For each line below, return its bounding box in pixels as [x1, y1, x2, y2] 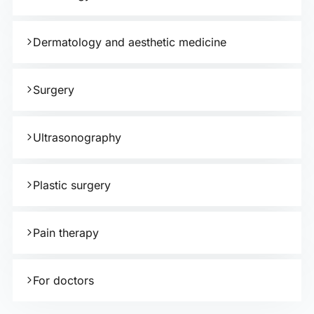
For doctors [33, 273, 94, 287]
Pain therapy [33, 226, 99, 240]
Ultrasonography [33, 130, 121, 144]
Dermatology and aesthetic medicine [33, 35, 226, 49]
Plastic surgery [33, 178, 111, 192]
